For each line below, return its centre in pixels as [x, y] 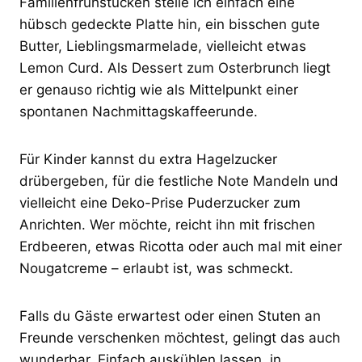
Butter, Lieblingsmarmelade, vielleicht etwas [163, 46]
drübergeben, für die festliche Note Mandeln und [179, 181]
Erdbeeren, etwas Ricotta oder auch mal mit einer [181, 246]
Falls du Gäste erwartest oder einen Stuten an [170, 316]
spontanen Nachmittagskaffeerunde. [139, 111]
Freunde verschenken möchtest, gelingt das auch [180, 337]
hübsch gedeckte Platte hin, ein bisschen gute [170, 24]
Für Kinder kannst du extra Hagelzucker [148, 159]
